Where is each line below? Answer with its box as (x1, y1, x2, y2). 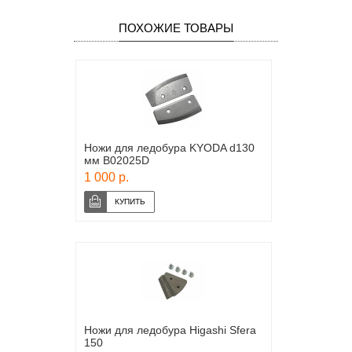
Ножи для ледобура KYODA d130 (84, 141, 255, 154)
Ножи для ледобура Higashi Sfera (84, 324, 256, 336)
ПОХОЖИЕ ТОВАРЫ (119, 21, 233, 35)
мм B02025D (84, 154, 149, 167)
